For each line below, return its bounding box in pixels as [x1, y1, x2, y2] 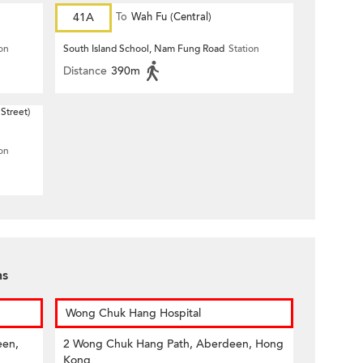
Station [228, 42, 259, 55]
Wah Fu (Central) [131, 10, 211, 24]
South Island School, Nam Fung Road [63, 42, 224, 55]
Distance [63, 63, 107, 79]
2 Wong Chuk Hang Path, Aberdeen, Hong [63, 336, 284, 352]
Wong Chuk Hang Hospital [66, 305, 201, 321]
